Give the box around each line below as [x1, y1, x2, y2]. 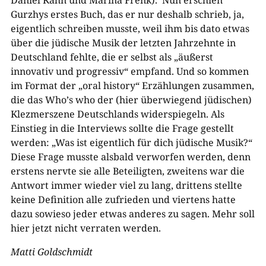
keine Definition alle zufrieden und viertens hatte [10, 193, 236, 206]
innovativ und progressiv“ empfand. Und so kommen [10, 65, 249, 78]
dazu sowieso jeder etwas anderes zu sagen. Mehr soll [10, 207, 255, 220]
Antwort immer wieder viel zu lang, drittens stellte [10, 179, 242, 192]
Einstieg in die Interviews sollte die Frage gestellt [10, 122, 234, 135]
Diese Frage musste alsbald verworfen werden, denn [10, 150, 251, 163]
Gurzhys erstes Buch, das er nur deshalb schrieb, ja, [10, 8, 244, 21]
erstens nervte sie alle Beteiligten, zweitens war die [10, 164, 245, 178]
